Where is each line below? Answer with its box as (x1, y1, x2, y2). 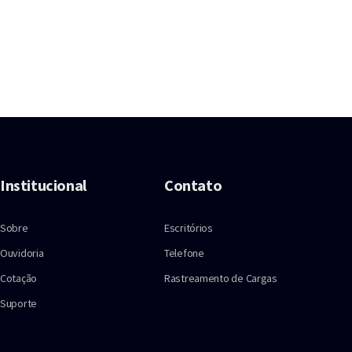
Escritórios (164, 221, 213, 236)
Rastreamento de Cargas (164, 271, 277, 286)
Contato (164, 175, 222, 196)
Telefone (164, 246, 204, 261)
